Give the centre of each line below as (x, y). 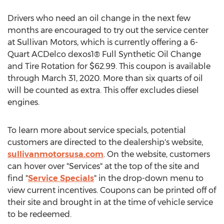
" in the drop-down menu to (149, 178)
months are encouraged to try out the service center (108, 30)
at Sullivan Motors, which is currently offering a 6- (103, 42)
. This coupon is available (163, 66)
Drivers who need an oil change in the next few (99, 18)
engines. (23, 102)
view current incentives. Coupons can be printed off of (112, 190)
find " (18, 178)
